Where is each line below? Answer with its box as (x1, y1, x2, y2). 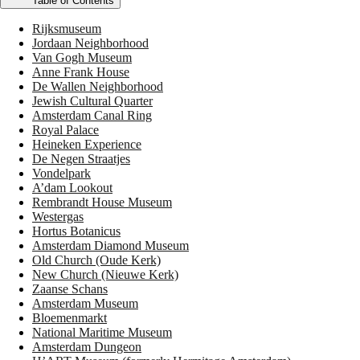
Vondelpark (32, 166, 91, 181)
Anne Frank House (32, 65, 129, 80)
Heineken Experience (32, 137, 141, 152)
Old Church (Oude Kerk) (32, 253, 161, 268)
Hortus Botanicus (32, 224, 121, 239)
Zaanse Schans (32, 282, 108, 297)
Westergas (32, 210, 84, 224)
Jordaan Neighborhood (32, 36, 149, 51)
